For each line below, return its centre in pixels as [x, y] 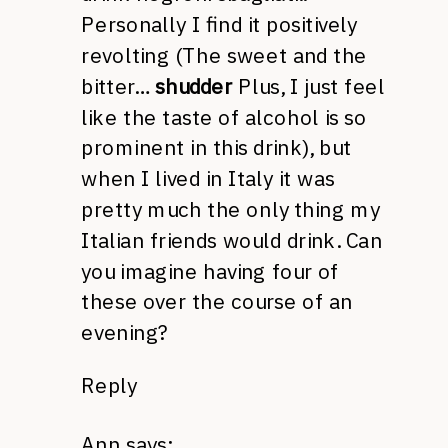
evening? [124, 332]
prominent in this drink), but [216, 147]
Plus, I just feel [308, 86]
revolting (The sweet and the [224, 55]
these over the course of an [217, 301]
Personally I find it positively [219, 24]
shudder [194, 86]
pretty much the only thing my [230, 209]
